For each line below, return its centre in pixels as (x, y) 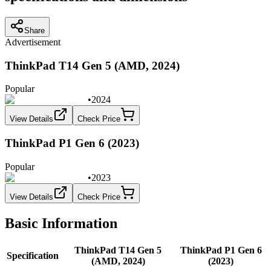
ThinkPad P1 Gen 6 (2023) (72, 143)
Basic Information (61, 223)
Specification (33, 256)
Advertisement (33, 42)
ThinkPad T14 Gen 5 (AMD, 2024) (92, 65)
